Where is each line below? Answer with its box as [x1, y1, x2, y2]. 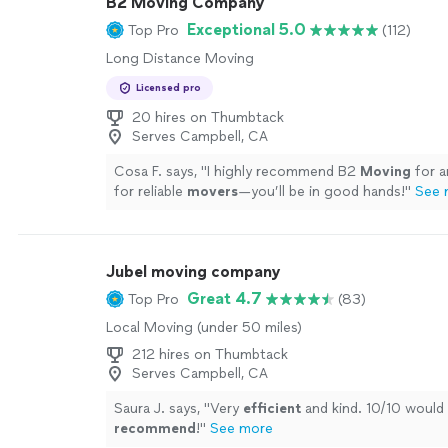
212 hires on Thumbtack [132, 346, 288, 363]
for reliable [114, 183, 187, 200]
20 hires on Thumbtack [132, 109, 284, 126]
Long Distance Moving [106, 50, 254, 67]
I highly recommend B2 [207, 163, 360, 180]
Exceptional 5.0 [187, 20, 306, 39]
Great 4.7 [187, 289, 262, 308]
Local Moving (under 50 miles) [106, 319, 302, 336]
